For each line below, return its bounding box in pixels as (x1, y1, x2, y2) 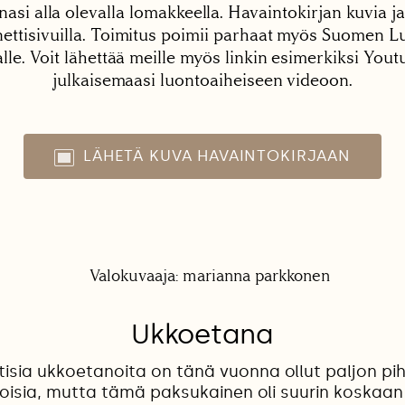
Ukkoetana (131, 317, 274, 351)
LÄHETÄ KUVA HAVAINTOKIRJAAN (83, 146, 351, 165)
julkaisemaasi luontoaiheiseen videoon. (52, 70, 353, 91)
